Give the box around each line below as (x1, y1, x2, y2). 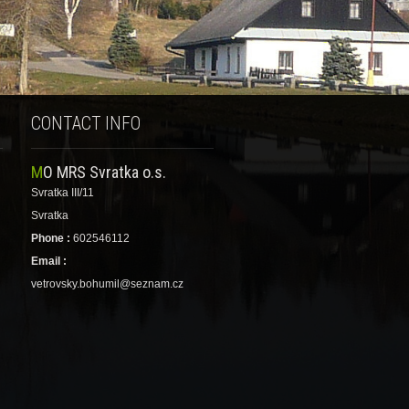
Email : (31, 255, 67, 267)
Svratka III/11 (31, 186, 94, 199)
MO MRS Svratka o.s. (43, 163, 166, 182)
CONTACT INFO (31, 113, 141, 134)
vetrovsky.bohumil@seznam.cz (31, 278, 184, 290)
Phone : (31, 232, 70, 245)
